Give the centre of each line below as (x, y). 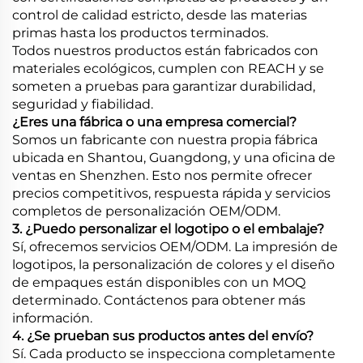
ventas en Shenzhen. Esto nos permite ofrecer (162, 176)
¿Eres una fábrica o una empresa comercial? (154, 122)
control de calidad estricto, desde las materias (160, 15)
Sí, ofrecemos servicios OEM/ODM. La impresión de (175, 247)
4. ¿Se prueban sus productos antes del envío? (163, 336)
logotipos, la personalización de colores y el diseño (173, 265)
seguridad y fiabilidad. (83, 105)
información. (52, 318)
